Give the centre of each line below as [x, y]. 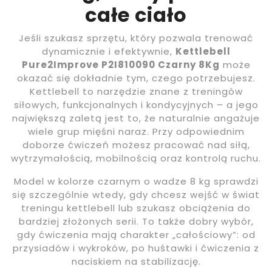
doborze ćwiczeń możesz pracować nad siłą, [136, 145]
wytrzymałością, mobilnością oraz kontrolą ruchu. [136, 158]
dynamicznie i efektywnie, [108, 52]
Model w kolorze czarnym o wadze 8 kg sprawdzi [136, 182]
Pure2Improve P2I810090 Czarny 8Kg [121, 65]
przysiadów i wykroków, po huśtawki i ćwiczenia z [136, 248]
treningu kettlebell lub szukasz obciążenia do [136, 208]
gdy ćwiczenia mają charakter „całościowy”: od [136, 235]
